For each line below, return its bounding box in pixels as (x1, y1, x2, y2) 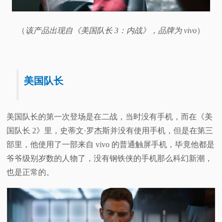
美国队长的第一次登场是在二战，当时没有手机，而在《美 (6, 112, 213, 121)
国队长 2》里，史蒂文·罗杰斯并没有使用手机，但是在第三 (6, 126, 214, 135)
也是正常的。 (6, 168, 55, 177)
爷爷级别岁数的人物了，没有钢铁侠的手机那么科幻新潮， (6, 154, 213, 163)
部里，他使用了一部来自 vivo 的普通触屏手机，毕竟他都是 (6, 140, 215, 149)
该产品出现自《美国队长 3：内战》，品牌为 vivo (25, 26, 197, 35)
